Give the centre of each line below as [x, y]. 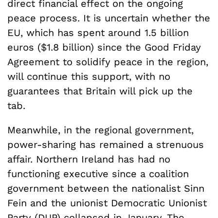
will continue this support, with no [89, 76]
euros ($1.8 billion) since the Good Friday [104, 47]
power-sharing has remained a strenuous [106, 144]
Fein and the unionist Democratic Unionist [107, 203]
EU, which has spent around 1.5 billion [98, 32]
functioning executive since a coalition [98, 173]
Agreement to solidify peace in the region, [108, 62]
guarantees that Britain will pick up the [100, 91]
